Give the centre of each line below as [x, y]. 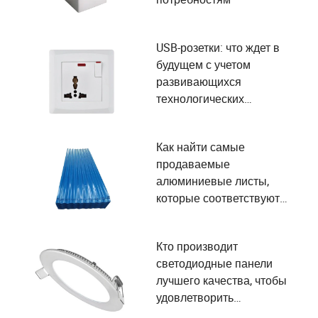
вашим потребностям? [216, 215]
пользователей [196, 133]
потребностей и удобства [223, 116]
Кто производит [197, 246]
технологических [200, 99]
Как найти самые [201, 147]
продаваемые [193, 164]
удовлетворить [195, 297]
